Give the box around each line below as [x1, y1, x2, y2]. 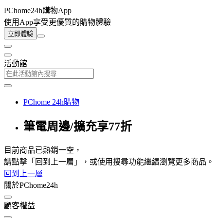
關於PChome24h [4, 181, 58, 189]
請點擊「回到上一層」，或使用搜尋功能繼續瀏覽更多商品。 [4, 157, 214, 166]
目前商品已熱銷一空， [4, 145, 82, 154]
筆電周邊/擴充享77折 [23, 120, 132, 133]
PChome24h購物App [4, 6, 72, 15]
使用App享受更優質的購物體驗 [4, 18, 111, 26]
